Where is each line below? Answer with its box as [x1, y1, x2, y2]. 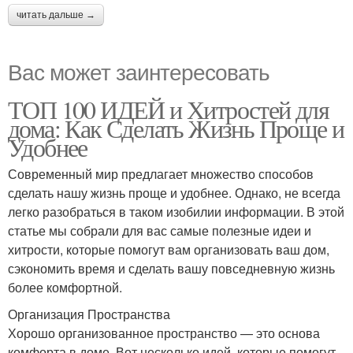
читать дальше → [17, 9, 95, 20]
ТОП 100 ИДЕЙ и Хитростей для [8, 92, 329, 126]
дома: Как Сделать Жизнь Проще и [8, 111, 344, 145]
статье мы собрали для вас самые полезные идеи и [8, 221, 311, 240]
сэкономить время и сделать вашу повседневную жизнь [8, 259, 335, 277]
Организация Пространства [8, 305, 170, 323]
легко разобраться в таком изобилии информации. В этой [8, 203, 344, 221]
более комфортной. [8, 278, 122, 296]
